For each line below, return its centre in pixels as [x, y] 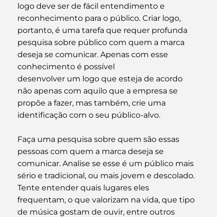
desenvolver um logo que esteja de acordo [101, 78]
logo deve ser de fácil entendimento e [92, 6]
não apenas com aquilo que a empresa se [98, 91]
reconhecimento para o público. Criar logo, [100, 18]
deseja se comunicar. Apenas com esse [93, 54]
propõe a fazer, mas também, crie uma [92, 103]
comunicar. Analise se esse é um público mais [106, 163]
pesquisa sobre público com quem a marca [102, 42]
